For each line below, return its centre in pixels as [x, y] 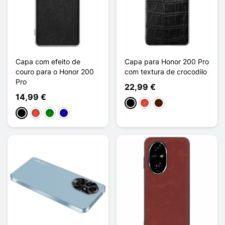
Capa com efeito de [48, 61]
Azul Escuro [78, 114]
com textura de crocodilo [166, 71]
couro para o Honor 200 [55, 71]
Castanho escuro [182, 103]
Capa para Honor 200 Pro [167, 61]
